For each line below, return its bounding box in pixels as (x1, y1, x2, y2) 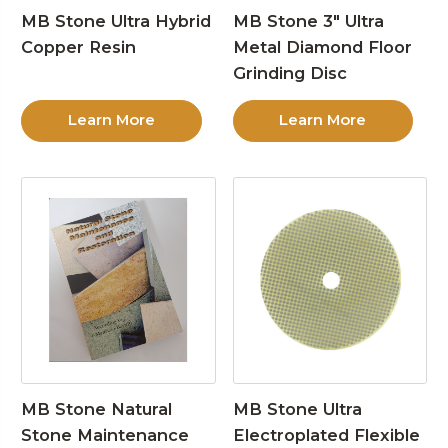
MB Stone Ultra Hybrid (21, 10, 212, 31)
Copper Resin (21, 36, 137, 57)
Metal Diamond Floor (232, 36, 412, 57)
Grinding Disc (232, 62, 347, 83)
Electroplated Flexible (232, 424, 420, 445)
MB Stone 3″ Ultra (232, 10, 384, 31)
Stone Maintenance (21, 424, 190, 445)
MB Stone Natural (21, 398, 173, 419)
